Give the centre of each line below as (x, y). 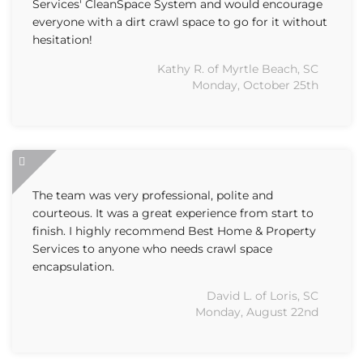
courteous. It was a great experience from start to (173, 213)
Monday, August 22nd (257, 312)
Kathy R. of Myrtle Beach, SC (238, 69)
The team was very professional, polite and (153, 195)
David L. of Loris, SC (263, 296)
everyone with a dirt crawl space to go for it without (180, 22)
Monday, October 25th (255, 85)
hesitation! (62, 40)
